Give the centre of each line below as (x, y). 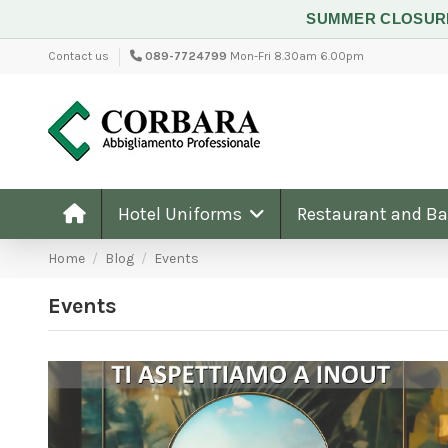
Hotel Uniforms (181, 213)
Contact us (78, 56)
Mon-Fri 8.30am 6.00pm (296, 56)
